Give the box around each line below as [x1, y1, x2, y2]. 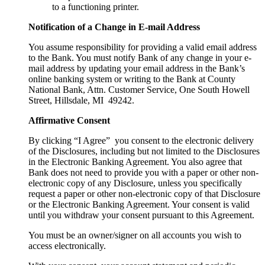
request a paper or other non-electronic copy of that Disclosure [28, 189, 260, 199]
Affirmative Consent [28, 115, 110, 126]
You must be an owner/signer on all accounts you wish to [28, 230, 241, 241]
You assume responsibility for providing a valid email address [28, 42, 257, 53]
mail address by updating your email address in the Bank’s [28, 63, 245, 74]
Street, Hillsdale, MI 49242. [28, 95, 134, 106]
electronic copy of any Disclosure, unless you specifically [28, 178, 242, 189]
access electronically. [28, 241, 106, 251]
